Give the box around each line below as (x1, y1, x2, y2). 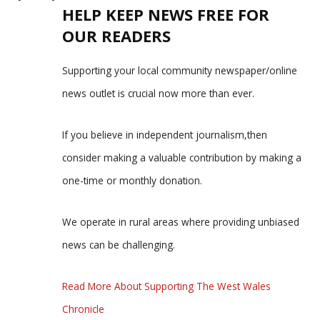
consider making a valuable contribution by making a (62, 151, 301, 165)
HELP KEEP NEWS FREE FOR (62, 4, 269, 26)
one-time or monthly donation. (62, 174, 202, 188)
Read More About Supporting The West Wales (62, 279, 271, 294)
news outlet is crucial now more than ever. (62, 86, 254, 101)
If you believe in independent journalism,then (62, 128, 267, 142)
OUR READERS (62, 25, 171, 47)
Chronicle (62, 302, 104, 316)
